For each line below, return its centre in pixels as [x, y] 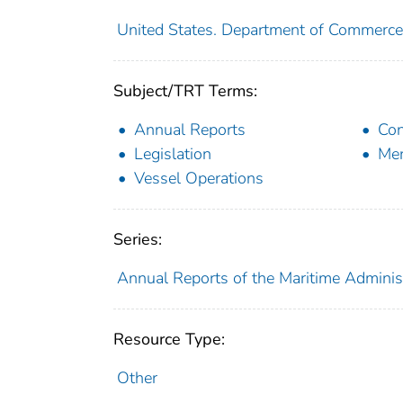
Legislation [173, 153]
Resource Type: [169, 339]
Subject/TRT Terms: [185, 90]
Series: [138, 239]
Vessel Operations [199, 178]
